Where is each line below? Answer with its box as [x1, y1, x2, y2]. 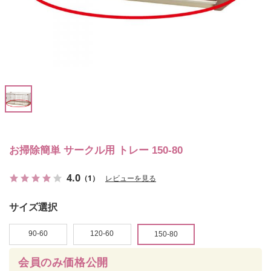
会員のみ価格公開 [18, 256, 108, 269]
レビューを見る [105, 173, 156, 184]
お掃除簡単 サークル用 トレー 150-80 [9, 145, 183, 157]
